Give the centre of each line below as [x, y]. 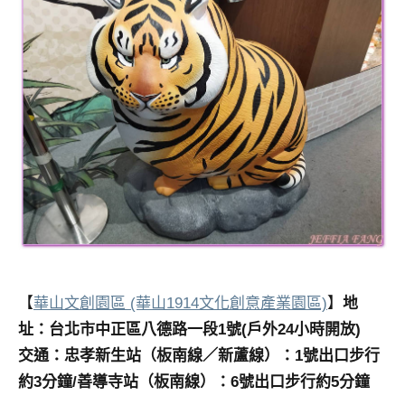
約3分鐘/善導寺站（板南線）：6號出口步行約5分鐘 [194, 382]
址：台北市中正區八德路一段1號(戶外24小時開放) [189, 330]
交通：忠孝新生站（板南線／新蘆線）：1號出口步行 [199, 356]
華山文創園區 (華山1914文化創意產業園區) [180, 304]
